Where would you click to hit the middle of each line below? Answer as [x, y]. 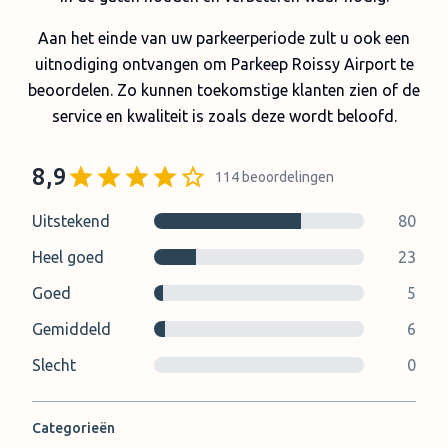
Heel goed [68, 257]
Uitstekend [71, 221]
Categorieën [73, 428]
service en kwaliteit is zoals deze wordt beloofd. [224, 116]
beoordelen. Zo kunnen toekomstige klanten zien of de [224, 90]
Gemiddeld [71, 329]
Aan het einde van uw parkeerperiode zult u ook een [224, 38]
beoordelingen [288, 177]
